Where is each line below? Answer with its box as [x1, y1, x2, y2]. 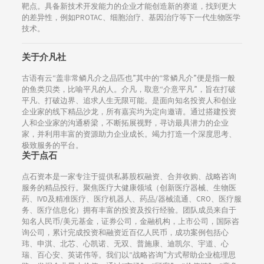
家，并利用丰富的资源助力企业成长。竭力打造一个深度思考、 [21, 128, 236, 139]
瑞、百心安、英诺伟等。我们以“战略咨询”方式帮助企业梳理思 [21, 249, 236, 260]
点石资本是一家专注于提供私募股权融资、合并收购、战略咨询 [21, 171, 236, 181]
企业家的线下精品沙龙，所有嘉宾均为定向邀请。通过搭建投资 [21, 106, 236, 117]
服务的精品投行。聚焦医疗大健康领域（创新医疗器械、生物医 [21, 182, 236, 193]
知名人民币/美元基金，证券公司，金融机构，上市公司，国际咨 [21, 216, 239, 226]
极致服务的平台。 [21, 140, 83, 150]
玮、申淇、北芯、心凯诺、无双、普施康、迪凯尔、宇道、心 [21, 238, 229, 249]
